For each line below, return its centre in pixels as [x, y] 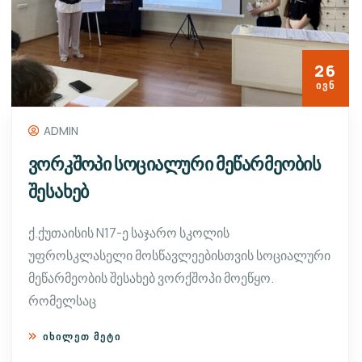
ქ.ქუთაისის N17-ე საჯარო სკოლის [129, 233]
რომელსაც [62, 301]
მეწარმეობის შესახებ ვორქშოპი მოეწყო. [151, 278]
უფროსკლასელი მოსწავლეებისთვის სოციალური [179, 255]
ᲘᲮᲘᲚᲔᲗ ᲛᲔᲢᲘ [82, 337]
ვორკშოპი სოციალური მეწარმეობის [175, 164]
